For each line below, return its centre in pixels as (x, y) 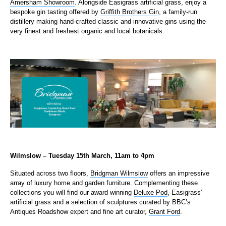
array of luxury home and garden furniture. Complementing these (104, 183)
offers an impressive (179, 173)
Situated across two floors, (50, 173)
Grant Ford (164, 211)
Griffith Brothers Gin (130, 12)
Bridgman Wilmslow (119, 173)
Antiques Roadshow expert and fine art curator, (79, 211)
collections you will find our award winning (72, 192)
